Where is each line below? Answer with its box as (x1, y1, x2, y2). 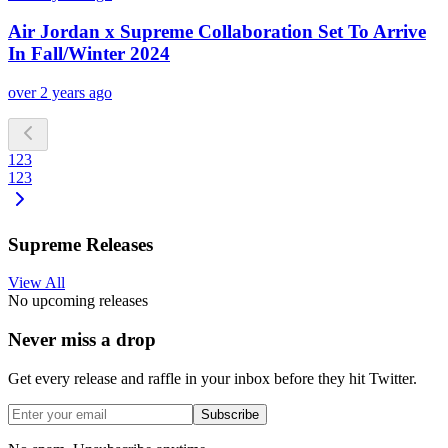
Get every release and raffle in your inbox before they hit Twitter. (8, 369, 417, 387)
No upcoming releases (8, 292, 148, 310)
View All (8, 274, 65, 292)
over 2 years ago (8, 84, 112, 101)
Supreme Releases (8, 233, 153, 255)
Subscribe (201, 406, 259, 422)
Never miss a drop (8, 329, 156, 351)
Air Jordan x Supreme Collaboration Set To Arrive (8, 21, 426, 43)
